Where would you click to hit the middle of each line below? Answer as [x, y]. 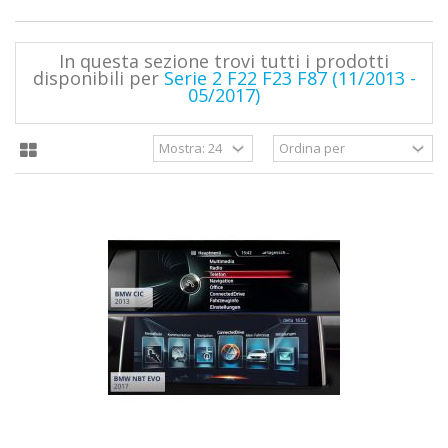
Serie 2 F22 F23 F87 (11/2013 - [289, 77]
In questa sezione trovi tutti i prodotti [224, 60]
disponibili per [98, 77]
